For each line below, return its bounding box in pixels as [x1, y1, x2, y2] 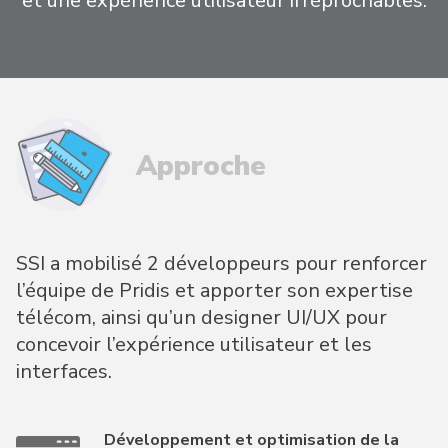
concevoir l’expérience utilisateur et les [16, 330, 372, 358]
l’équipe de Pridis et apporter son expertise [16, 276, 413, 304]
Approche [136, 146, 266, 185]
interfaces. [16, 357, 112, 385]
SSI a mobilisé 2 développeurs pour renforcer [16, 249, 427, 277]
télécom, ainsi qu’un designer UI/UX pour [16, 303, 387, 331]
